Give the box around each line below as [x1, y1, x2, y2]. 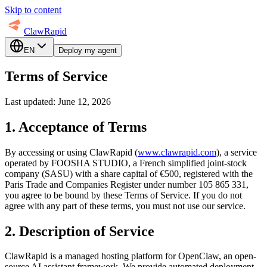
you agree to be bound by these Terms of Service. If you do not [5, 190, 242, 200]
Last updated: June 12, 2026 [5, 96, 111, 107]
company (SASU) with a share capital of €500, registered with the [5, 168, 253, 179]
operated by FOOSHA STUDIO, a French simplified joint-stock [5, 157, 247, 168]
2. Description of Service [5, 223, 154, 239]
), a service [216, 147, 257, 157]
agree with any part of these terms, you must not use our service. [5, 200, 246, 211]
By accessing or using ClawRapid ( [5, 147, 138, 157]
